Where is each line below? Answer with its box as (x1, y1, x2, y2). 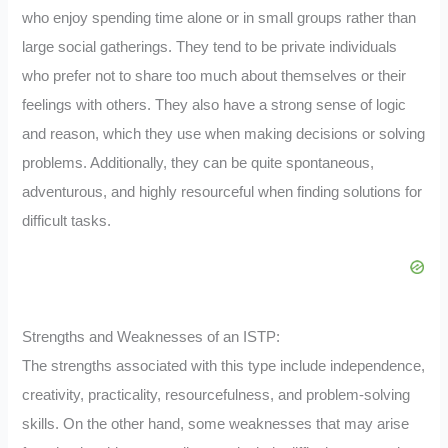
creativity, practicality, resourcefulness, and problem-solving (22, 386, 411, 403)
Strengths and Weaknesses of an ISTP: (22, 328, 281, 345)
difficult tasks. (22, 213, 112, 230)
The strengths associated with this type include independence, (22, 357, 426, 374)
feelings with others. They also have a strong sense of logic (22, 97, 407, 114)
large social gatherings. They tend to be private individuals (22, 39, 398, 56)
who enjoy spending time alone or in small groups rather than (22, 10, 417, 27)
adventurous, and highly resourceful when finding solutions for (22, 184, 423, 201)
